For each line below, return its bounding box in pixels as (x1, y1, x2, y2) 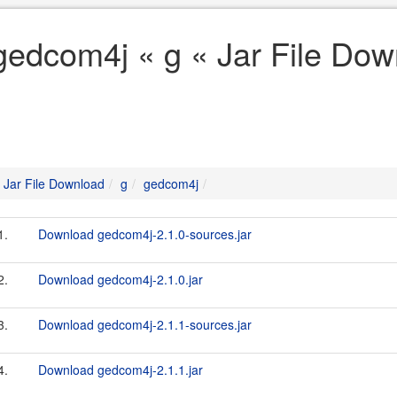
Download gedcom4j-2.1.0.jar (38, 270, 203, 288)
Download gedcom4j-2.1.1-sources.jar (38, 315, 252, 333)
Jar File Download (4, 175, 105, 192)
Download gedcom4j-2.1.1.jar (38, 361, 203, 378)
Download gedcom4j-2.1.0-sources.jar (38, 225, 252, 243)
